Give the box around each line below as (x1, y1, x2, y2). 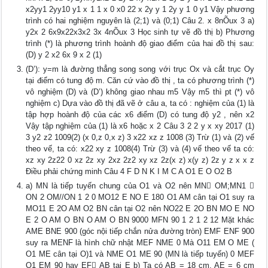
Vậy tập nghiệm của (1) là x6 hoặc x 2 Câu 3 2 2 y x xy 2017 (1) (26, 121, 254, 131)
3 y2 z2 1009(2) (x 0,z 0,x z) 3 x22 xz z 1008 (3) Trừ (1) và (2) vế (26, 133, 254, 142)
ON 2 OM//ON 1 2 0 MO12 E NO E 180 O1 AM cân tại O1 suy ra (26, 193, 254, 202)
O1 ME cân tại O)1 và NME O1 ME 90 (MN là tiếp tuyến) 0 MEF (26, 249, 254, 259)
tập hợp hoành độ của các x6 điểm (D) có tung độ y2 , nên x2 (26, 110, 254, 120)
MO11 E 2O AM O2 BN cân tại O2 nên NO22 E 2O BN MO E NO (26, 204, 254, 214)
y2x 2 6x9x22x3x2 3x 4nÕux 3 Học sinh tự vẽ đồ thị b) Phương (26, 28, 254, 37)
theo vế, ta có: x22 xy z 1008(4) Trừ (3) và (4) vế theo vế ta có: (26, 144, 254, 154)
